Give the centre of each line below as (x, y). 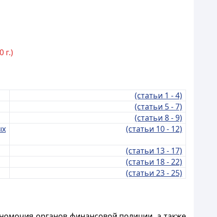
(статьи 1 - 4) (158, 95)
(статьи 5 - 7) (158, 107)
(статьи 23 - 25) (154, 173)
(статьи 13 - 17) (154, 151)
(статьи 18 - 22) (154, 162)
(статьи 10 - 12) (154, 129)
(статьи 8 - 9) (158, 118)
